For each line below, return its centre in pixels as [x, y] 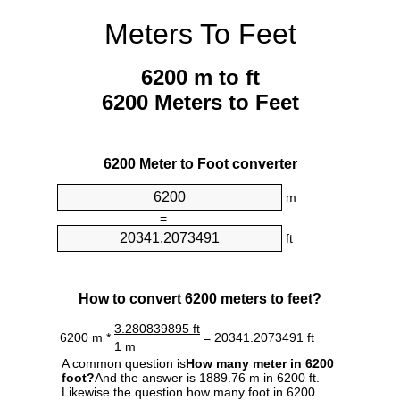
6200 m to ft [200, 78]
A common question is [124, 363]
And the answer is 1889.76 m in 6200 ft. [207, 377]
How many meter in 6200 [260, 363]
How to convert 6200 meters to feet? [200, 298]
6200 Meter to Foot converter [200, 164]
